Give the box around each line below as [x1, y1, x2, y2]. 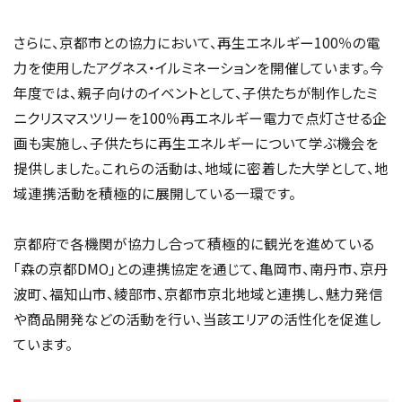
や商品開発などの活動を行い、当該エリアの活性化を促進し [13, 308, 381, 328]
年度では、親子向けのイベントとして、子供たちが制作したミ [13, 82, 378, 102]
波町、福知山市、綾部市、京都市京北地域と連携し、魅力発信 [13, 283, 383, 303]
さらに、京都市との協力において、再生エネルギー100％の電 [13, 31, 380, 52]
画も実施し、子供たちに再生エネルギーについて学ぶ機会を [13, 132, 379, 153]
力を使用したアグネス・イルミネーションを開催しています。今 [13, 57, 384, 77]
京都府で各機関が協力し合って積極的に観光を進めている [13, 232, 374, 253]
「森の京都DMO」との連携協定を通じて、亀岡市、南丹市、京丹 [13, 258, 389, 278]
